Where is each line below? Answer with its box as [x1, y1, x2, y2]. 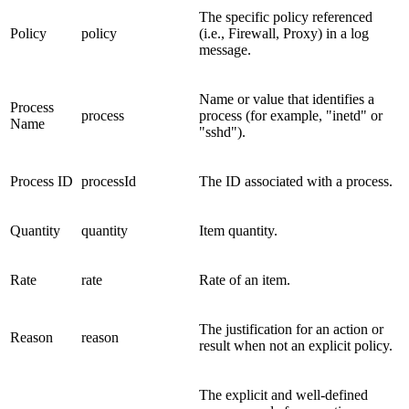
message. [199, 41, 251, 58]
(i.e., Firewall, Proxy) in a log [199, 25, 369, 41]
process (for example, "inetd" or [199, 107, 383, 123]
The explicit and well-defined [199, 386, 368, 403]
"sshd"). [199, 123, 246, 140]
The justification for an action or [199, 320, 383, 337]
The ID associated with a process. [199, 173, 393, 189]
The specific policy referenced [199, 8, 372, 25]
